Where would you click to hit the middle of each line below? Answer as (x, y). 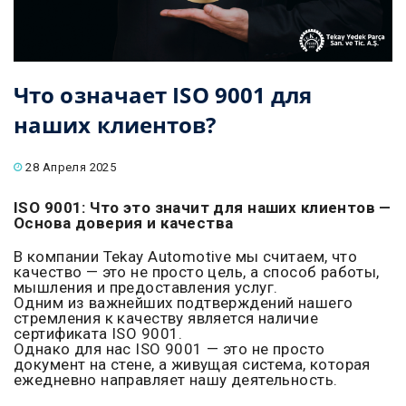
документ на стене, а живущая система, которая (192, 365)
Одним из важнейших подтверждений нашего (184, 303)
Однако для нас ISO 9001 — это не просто (169, 349)
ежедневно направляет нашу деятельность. (176, 380)
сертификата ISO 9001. (98, 334)
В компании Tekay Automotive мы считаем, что (186, 257)
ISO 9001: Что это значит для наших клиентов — (203, 208)
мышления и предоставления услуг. (146, 288)
